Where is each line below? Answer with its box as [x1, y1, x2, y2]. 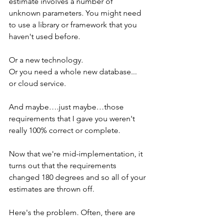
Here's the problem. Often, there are [9, 207, 137, 217]
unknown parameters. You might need [9, 8, 143, 18]
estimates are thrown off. [9, 184, 94, 194]
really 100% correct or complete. [9, 125, 120, 135]
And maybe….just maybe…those [9, 102, 126, 111]
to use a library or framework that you [9, 20, 139, 29]
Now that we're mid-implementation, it [9, 149, 145, 158]
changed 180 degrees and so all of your [9, 172, 148, 182]
